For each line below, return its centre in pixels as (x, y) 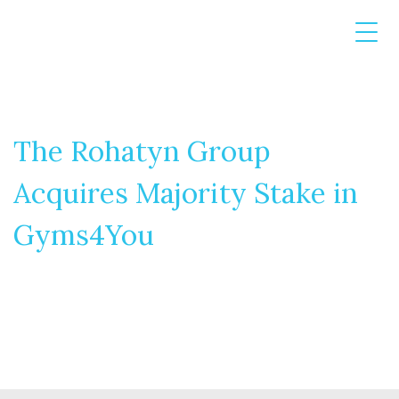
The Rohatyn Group (142, 151)
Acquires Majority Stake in (186, 193)
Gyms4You (84, 235)
